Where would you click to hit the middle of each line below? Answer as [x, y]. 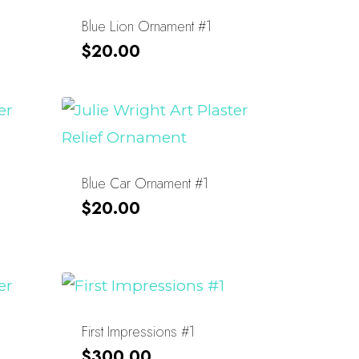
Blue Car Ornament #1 [145, 183]
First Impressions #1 [139, 331]
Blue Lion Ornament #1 [147, 26]
